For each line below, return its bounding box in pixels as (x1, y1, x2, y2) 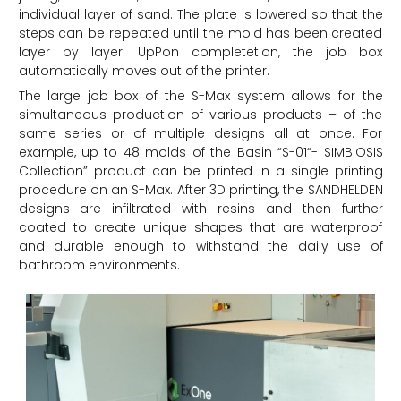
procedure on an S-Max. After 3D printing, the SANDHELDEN (18, 180, 383, 199)
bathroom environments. (18, 255, 180, 274)
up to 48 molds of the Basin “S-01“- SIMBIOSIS (81, 142, 383, 161)
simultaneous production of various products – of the (18, 105, 383, 124)
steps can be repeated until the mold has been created (18, 23, 383, 42)
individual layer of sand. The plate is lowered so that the (18, 4, 383, 23)
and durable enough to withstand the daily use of (18, 236, 383, 255)
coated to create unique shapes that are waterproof (18, 218, 383, 236)
